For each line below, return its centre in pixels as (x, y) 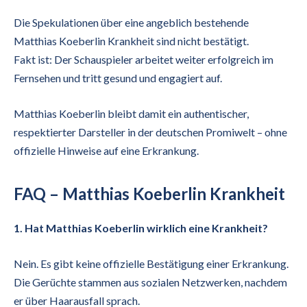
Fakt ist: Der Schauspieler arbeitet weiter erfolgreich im (144, 60)
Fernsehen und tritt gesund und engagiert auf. (118, 78)
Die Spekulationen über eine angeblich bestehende (131, 23)
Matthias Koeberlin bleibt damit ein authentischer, (131, 114)
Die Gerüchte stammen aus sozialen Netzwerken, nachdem (150, 282)
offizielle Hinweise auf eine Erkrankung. (106, 151)
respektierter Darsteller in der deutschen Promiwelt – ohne (150, 132)
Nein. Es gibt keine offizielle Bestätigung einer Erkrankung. (151, 264)
